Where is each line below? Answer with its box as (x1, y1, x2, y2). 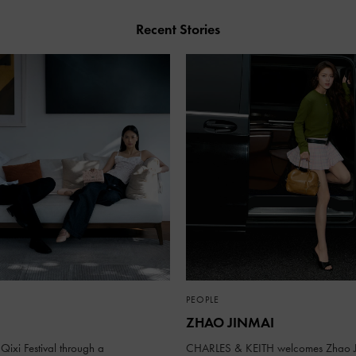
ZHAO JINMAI (186, 313, 274, 331)
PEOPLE (186, 293, 219, 305)
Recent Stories (136, 20, 220, 38)
